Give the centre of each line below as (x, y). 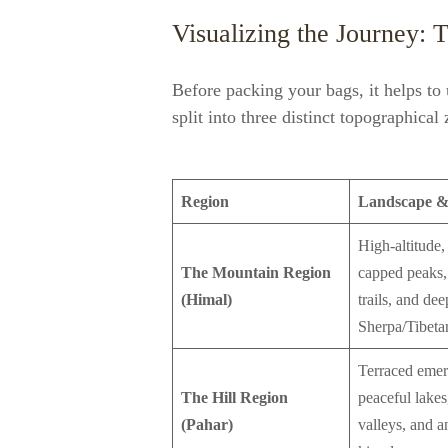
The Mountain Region (256, 272)
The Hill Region (234, 397)
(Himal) (206, 299)
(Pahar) (207, 424)
